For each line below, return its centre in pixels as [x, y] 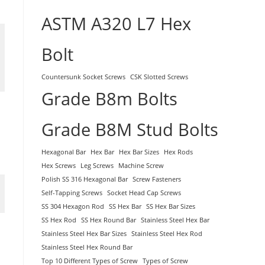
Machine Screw [141, 165]
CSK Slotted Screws [159, 77]
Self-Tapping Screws [72, 193]
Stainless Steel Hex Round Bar [87, 247]
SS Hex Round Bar [109, 220]
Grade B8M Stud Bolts [130, 129]
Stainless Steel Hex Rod [167, 233]
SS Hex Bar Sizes [171, 206]
